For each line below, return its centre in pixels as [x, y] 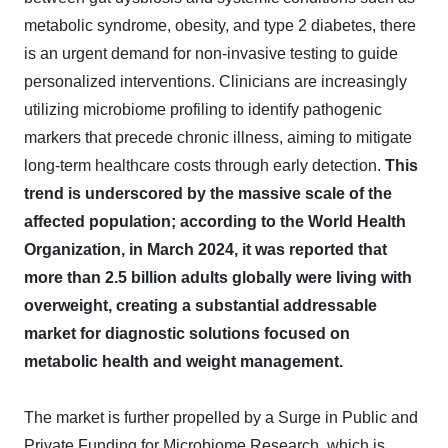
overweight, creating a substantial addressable [200, 305]
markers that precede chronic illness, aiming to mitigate [218, 137]
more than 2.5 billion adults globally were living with [218, 277]
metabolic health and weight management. [183, 361]
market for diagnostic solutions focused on [187, 333]
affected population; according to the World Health [215, 221]
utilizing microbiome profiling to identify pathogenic [203, 109]
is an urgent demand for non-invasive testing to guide [211, 53]
